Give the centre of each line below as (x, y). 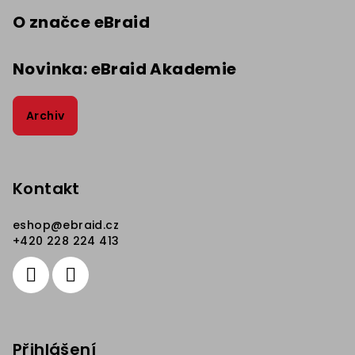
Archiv (46, 115)
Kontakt (46, 188)
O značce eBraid (81, 22)
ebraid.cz (91, 225)
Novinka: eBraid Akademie (125, 69)
